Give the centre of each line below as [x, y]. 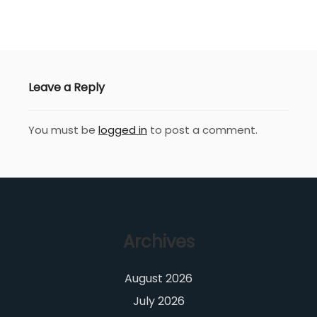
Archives [158, 242]
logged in [123, 129]
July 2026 [158, 301]
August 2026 [158, 279]
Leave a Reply [67, 87]
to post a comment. [202, 129]
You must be [63, 129]
